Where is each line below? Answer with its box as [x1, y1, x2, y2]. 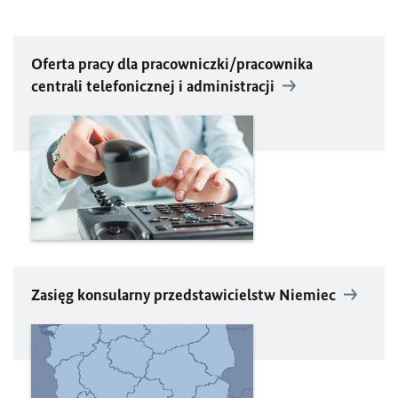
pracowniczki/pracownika [141, 53, 313, 74]
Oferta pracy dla [31, 53, 141, 74]
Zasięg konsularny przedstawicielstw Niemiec [31, 285, 339, 306]
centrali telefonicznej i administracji [31, 76, 275, 96]
